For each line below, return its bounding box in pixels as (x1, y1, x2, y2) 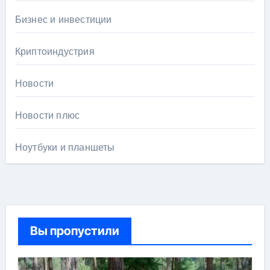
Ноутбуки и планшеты (14, 141, 115, 154)
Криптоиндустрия (14, 45, 95, 58)
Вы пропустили (30, 224, 119, 239)
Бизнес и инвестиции (14, 13, 112, 27)
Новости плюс (14, 109, 80, 122)
